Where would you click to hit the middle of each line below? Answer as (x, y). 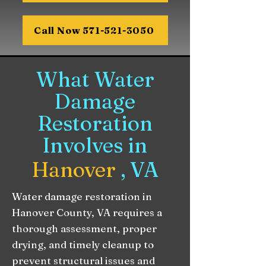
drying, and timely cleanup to (83, 244)
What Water (95, 79)
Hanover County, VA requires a (87, 212)
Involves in (95, 145)
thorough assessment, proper (84, 228)
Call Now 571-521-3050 (94, 30)
